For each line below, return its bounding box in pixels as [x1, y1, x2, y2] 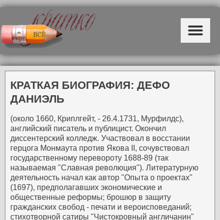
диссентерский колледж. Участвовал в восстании [10, 134, 190, 142]
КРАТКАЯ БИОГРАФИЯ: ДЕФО [10, 79, 170, 91]
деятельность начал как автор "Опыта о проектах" [10, 173, 192, 182]
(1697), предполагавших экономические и [10, 183, 162, 192]
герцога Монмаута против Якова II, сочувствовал [10, 143, 189, 152]
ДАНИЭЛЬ [10, 92, 64, 105]
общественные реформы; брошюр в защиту [10, 192, 171, 201]
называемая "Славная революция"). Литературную [10, 163, 198, 172]
